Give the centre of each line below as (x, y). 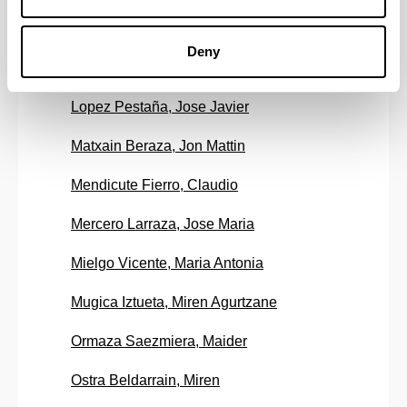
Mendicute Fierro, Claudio (154, 185)
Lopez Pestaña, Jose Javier (160, 107)
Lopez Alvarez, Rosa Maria (158, 68)
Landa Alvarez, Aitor (135, 29)
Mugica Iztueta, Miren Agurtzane (174, 303)
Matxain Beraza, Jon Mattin (158, 146)
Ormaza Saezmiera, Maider (159, 342)
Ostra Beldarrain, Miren (145, 381)
